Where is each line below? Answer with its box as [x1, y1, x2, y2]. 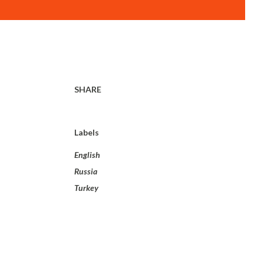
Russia [74, 166, 97, 176]
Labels [74, 127, 99, 137]
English [74, 150, 100, 160]
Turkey [74, 183, 98, 193]
